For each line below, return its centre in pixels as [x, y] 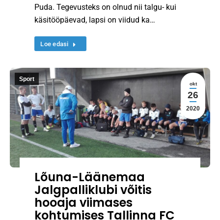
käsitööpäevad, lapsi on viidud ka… [95, 20]
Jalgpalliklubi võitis [93, 190]
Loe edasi [55, 44]
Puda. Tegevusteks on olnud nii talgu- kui [106, 7]
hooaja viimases [84, 203]
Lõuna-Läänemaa [90, 177]
